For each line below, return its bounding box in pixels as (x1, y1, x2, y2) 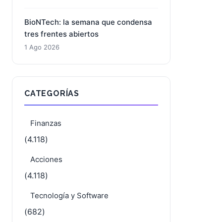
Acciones (30, 155, 62, 164)
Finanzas (30, 118, 61, 128)
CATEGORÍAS (24, 89, 79, 98)
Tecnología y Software (30, 191, 109, 200)
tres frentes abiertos (24, 29, 99, 39)
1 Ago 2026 (24, 43, 59, 51)
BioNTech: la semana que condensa (24, 17, 152, 27)
